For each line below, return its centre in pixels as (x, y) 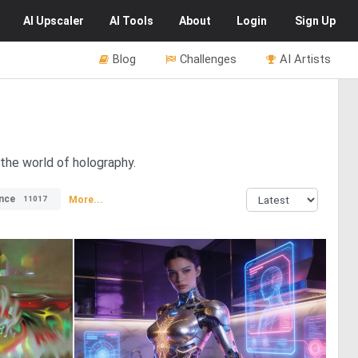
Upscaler (60, 21)
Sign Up (315, 21)
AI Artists (305, 59)
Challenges (208, 59)
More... (86, 199)
